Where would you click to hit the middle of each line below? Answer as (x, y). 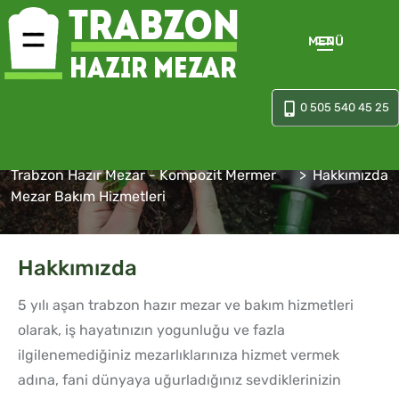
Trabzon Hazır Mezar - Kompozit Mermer (143, 175)
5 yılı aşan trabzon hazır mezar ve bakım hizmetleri (186, 305)
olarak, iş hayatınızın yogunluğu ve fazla (151, 330)
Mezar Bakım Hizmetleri (88, 197)
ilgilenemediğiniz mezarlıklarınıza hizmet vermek (179, 355)
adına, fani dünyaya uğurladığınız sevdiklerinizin (179, 380)
